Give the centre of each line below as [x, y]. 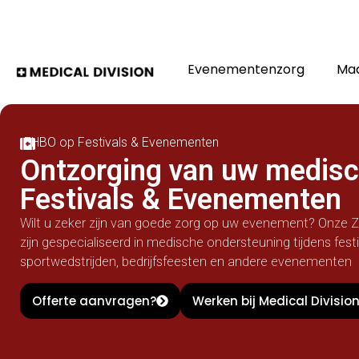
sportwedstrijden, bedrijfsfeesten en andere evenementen [186, 262]
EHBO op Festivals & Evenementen [121, 142]
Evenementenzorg [246, 69]
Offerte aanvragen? [94, 301]
